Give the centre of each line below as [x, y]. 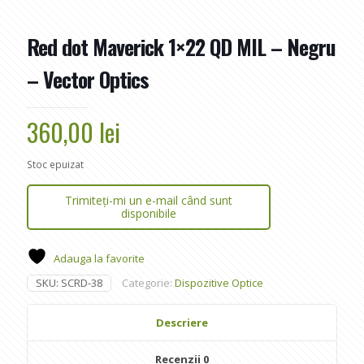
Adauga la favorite [99, 258]
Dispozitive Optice [219, 283]
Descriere [182, 323]
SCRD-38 [82, 283]
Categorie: [148, 283]
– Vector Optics [88, 79]
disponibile [149, 213]
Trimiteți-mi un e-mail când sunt [149, 200]
